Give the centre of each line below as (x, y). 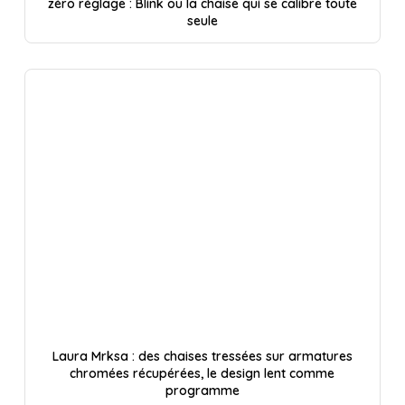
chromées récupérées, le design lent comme (202, 374)
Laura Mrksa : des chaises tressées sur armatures (202, 357)
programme (202, 391)
